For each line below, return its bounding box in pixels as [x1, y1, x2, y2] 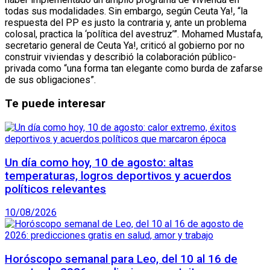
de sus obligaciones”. [5, 74, 96, 86]
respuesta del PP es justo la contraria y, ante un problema [5, 17, 246, 29]
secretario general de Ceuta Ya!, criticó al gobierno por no [5, 40, 245, 52]
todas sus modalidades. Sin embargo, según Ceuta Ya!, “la [5, 5, 248, 17]
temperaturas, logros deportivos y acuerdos [5, 169, 231, 183]
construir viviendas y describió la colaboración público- [5, 51, 236, 63]
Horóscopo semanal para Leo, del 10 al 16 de [5, 252, 237, 266]
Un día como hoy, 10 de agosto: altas [5, 155, 193, 169]
